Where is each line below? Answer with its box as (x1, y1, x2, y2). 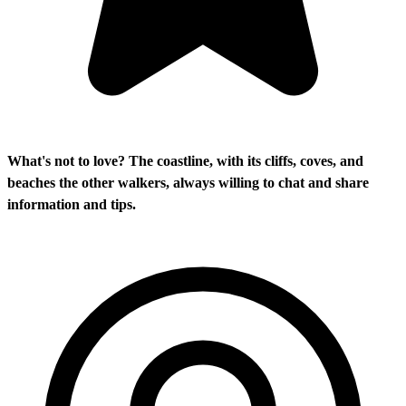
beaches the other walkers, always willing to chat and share (7, 174, 369, 190)
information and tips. (7, 196, 136, 212)
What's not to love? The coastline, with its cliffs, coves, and (7, 152, 363, 169)
